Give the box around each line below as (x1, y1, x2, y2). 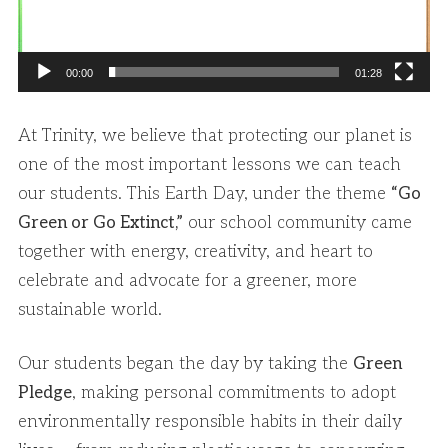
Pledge (18, 383, 72, 404)
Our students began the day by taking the (18, 354, 353, 375)
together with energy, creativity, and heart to (18, 242, 373, 263)
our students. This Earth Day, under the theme (18, 184, 391, 205)
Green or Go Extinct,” (18, 213, 183, 234)
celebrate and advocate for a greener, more (18, 271, 357, 292)
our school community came (183, 213, 412, 234)
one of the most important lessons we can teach (18, 155, 401, 176)
